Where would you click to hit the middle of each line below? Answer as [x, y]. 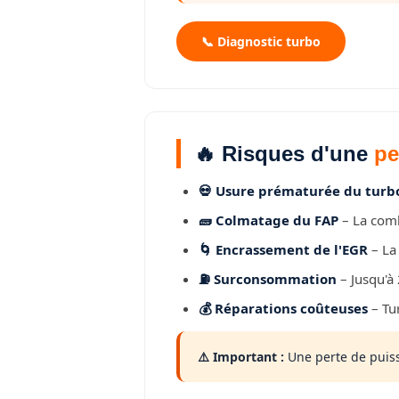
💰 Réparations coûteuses [283, 308]
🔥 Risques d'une [284, 154]
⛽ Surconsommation [268, 279]
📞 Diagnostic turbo [261, 41]
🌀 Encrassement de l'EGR [283, 249]
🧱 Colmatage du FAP [269, 220]
